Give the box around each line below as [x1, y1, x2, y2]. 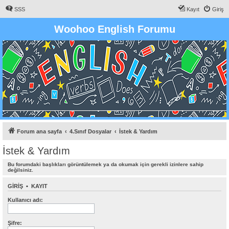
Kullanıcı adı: [8, 196, 43, 203]
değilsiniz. [8, 167, 33, 173]
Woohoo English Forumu [54, 24, 175, 35]
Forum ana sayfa [17, 128, 62, 134]
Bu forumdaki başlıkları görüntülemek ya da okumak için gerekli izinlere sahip [8, 162, 203, 167]
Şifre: [8, 219, 22, 226]
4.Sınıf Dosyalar [70, 128, 111, 134]
